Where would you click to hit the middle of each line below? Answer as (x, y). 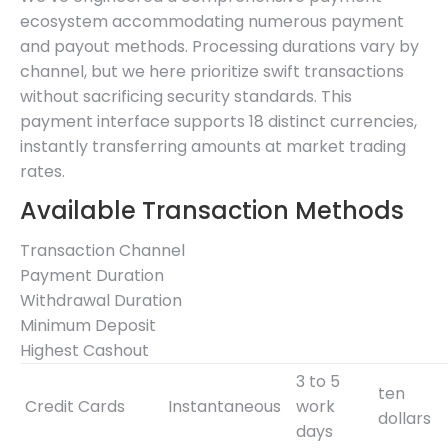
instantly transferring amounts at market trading (213, 146)
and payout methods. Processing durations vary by (219, 46)
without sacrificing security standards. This (186, 96)
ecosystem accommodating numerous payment (212, 21)
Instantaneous (224, 406)
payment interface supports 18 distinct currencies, (218, 121)
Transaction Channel (102, 250)
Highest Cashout (84, 350)
